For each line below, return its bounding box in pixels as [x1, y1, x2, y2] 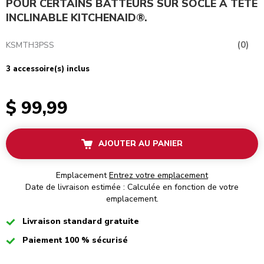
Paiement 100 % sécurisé [22, 235, 128, 246]
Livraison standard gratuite [22, 216, 139, 227]
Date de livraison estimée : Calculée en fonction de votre [25, 181, 239, 193]
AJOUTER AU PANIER [98, 138, 183, 150]
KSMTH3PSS [6, 39, 54, 51]
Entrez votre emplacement [109, 170, 208, 181]
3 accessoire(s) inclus [6, 64, 90, 75]
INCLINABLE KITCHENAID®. [6, 11, 147, 25]
